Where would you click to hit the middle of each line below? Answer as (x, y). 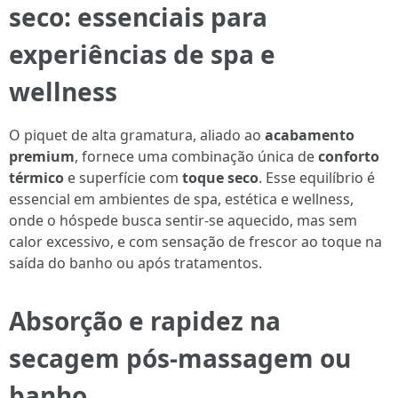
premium (42, 156)
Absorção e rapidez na (145, 321)
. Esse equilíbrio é (317, 178)
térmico (36, 178)
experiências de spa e (142, 54)
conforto (349, 156)
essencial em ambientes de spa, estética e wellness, (181, 199)
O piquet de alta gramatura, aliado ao (137, 135)
